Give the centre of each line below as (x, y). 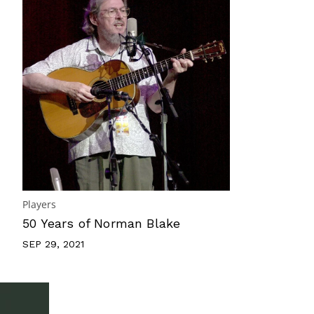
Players (39, 204)
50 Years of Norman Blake (102, 223)
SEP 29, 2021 (53, 244)
